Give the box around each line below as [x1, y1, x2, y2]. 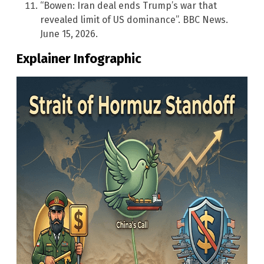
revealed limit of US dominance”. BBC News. [40, 14, 228, 25]
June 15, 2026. [40, 28, 98, 39]
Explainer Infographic [16, 51, 141, 67]
